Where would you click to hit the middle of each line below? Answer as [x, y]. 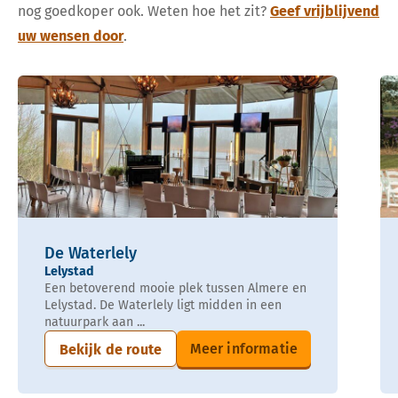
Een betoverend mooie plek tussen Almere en [175, 289]
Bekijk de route [110, 350]
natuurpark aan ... [95, 322]
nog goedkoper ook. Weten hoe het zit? [142, 12]
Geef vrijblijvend [325, 12]
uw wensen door [71, 36]
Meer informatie [243, 349]
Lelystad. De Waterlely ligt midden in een [163, 306]
